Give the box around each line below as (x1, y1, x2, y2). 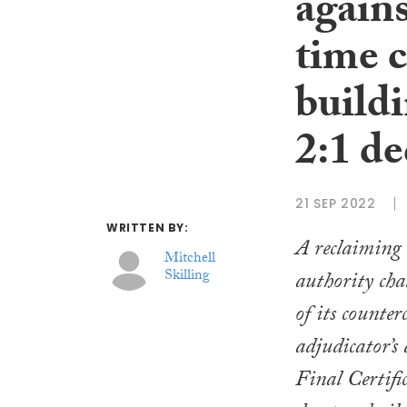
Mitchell (164, 247, 215, 273)
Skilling (164, 264, 210, 290)
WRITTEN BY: (106, 220, 189, 236)
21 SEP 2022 (295, 194, 376, 213)
